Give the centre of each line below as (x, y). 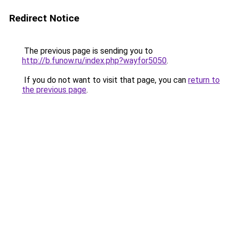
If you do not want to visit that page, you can (105, 80)
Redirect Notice (44, 18)
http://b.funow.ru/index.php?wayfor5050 (94, 61)
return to (204, 80)
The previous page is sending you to (87, 51)
